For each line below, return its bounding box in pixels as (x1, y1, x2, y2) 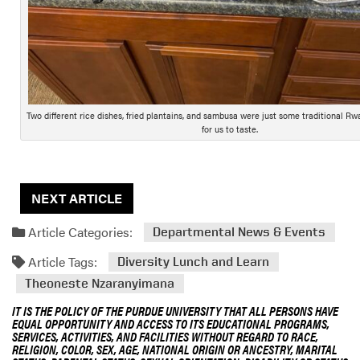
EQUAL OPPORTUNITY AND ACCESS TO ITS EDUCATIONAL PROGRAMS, (12, 314, 329, 333)
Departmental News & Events (153, 224, 326, 240)
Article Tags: (25, 252, 97, 271)
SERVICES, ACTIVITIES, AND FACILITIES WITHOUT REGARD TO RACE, (12, 327, 318, 346)
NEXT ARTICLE (31, 188, 122, 207)
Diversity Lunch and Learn (117, 254, 270, 270)
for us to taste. (202, 122, 258, 135)
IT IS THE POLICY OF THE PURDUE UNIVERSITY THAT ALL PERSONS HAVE (12, 301, 338, 321)
